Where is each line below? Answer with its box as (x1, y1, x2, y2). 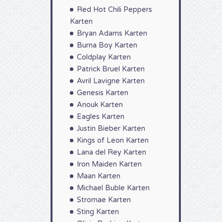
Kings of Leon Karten (77, 136, 149, 145)
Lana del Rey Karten (77, 148, 146, 157)
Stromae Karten (77, 196, 131, 204)
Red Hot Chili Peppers (77, 5, 152, 14)
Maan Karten (77, 172, 120, 180)
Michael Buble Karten (77, 184, 150, 192)
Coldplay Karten (77, 53, 131, 61)
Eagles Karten (77, 112, 124, 121)
